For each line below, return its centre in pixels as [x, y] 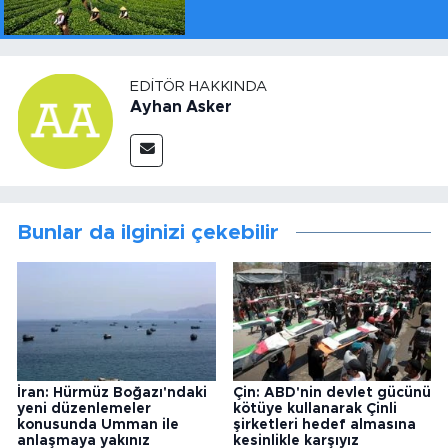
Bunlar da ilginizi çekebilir [148, 233]
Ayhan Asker [181, 106]
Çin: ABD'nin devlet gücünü [331, 393]
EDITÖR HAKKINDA [198, 86]
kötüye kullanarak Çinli [314, 409]
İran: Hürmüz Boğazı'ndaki [112, 393]
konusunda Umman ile [98, 425]
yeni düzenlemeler [84, 409]
